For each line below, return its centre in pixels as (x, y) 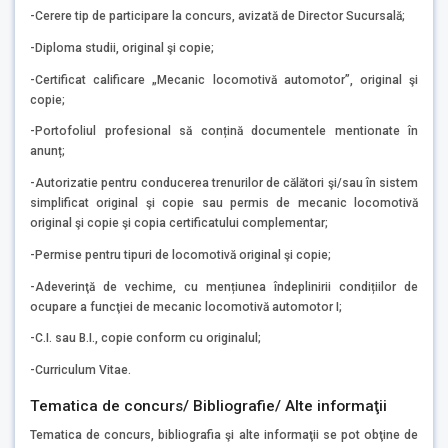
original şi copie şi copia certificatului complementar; (179, 223)
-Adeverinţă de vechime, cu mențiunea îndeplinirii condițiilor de (224, 286)
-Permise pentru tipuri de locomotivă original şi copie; (180, 254)
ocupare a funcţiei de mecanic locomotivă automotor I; (186, 306)
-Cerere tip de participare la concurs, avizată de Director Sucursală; (217, 16)
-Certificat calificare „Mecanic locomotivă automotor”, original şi (224, 79)
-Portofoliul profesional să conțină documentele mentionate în (224, 131)
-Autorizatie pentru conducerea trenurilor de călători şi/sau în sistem (224, 183)
